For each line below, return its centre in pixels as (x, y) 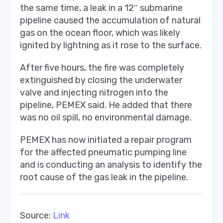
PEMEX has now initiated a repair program (106, 140)
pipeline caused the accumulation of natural (110, 20)
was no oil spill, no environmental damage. (106, 117)
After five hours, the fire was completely (102, 67)
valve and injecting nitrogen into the (94, 92)
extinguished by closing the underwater (101, 80)
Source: (36, 215)
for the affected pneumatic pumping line (103, 152)
